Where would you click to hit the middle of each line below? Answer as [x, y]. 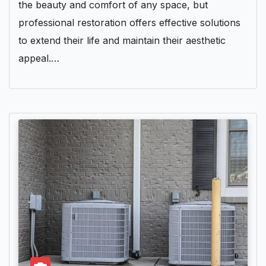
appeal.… [39, 58]
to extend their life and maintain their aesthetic [122, 41]
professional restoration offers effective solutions [129, 23]
